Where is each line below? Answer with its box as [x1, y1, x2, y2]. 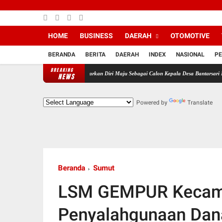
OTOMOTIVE [170, 32, 210, 40]
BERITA [85, 51, 106, 58]
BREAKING [51, 66, 73, 73]
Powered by [133, 99, 169, 106]
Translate [187, 99, 213, 106]
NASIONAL [176, 51, 205, 58]
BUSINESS [80, 32, 113, 40]
